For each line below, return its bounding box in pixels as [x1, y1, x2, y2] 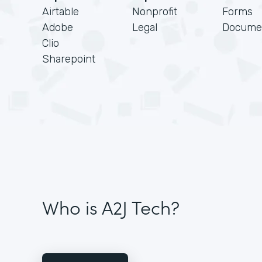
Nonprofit [132, 5, 177, 18]
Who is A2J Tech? [42, 194, 180, 220]
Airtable [42, 5, 79, 18]
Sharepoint [42, 53, 95, 65]
